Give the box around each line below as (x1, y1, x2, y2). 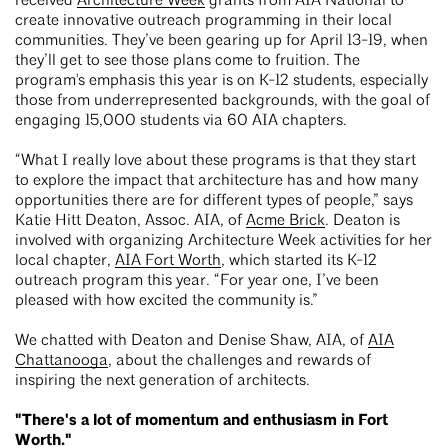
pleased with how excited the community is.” (15, 293, 318, 309)
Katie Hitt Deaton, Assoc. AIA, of (15, 213, 246, 229)
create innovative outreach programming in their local (15, 13, 392, 29)
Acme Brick (246, 213, 325, 229)
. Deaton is (325, 213, 400, 229)
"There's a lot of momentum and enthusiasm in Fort (15, 411, 388, 430)
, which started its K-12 (221, 253, 377, 269)
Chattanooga (15, 353, 108, 369)
